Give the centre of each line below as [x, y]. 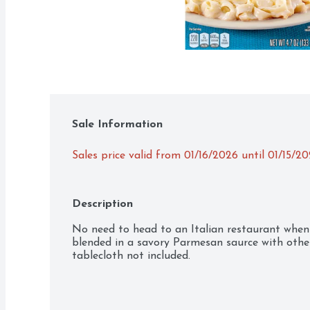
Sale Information [117, 125]
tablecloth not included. [131, 256]
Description [102, 204]
